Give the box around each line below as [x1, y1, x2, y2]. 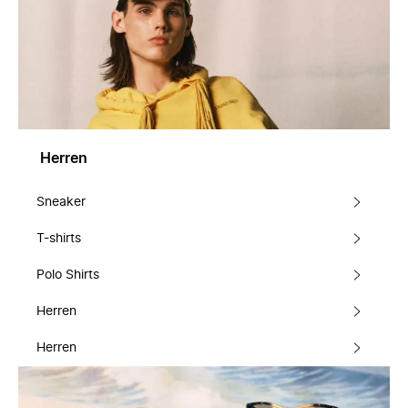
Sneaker [36, 196, 86, 209]
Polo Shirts [36, 269, 99, 281]
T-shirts [36, 232, 81, 245]
